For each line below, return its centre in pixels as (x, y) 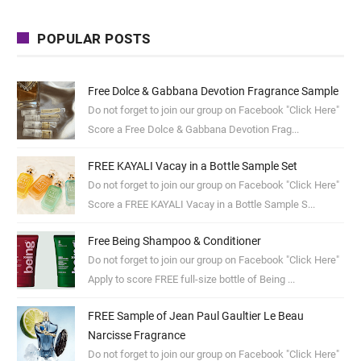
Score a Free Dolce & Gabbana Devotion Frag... (193, 130)
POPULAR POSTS (94, 39)
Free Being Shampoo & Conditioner (174, 241)
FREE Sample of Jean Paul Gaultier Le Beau (195, 316)
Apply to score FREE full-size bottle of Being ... (191, 280)
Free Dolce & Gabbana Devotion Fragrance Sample (213, 91)
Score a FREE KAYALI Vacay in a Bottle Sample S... (201, 205)
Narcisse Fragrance (136, 336)
